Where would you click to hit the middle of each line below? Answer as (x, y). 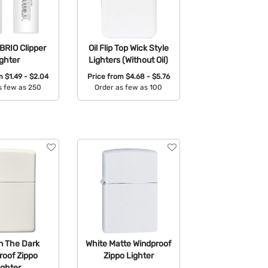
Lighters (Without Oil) (129, 60)
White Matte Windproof (129, 243)
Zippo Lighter (128, 255)
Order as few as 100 (129, 88)
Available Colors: (130, 106)
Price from (106, 77)
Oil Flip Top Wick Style (128, 48)
